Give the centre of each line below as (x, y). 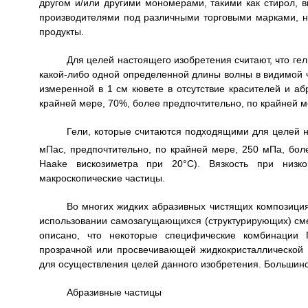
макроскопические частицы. (102, 178)
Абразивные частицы (114, 292)
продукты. (61, 32)
